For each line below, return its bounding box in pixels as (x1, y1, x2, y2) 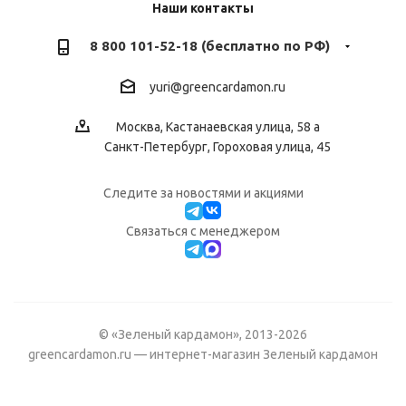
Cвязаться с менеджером (126, 224, 280, 239)
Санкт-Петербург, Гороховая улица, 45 (104, 140, 331, 155)
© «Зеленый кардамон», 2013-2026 (99, 326, 307, 342)
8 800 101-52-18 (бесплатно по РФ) (90, 37, 330, 53)
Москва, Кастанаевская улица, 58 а (115, 120, 320, 135)
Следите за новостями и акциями (102, 186, 304, 201)
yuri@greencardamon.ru (150, 80, 285, 95)
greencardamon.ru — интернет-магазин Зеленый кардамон (28, 346, 378, 362)
